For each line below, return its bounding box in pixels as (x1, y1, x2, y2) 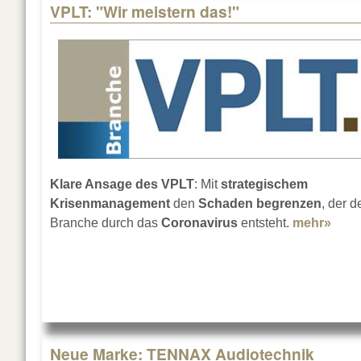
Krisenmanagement (50, 197, 170, 211)
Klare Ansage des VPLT (50, 177, 194, 192)
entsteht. (238, 216, 293, 230)
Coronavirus (161, 216, 238, 230)
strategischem (221, 177, 308, 192)
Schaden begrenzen (198, 197, 322, 211)
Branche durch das (50, 216, 161, 230)
